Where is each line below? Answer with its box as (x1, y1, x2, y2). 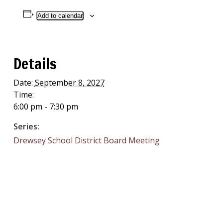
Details (13, 53, 57, 74)
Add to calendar (37, 12, 83, 19)
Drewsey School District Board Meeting (13, 135, 160, 146)
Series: (13, 121, 39, 132)
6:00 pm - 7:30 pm (13, 101, 78, 112)
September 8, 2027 (34, 77, 105, 88)
